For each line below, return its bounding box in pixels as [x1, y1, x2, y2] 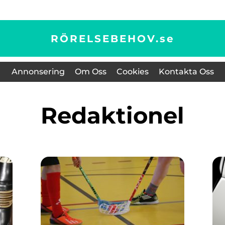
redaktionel [57, 101, 184, 129]
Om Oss [74, 67, 106, 76]
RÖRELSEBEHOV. [50, 32, 160, 45]
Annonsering [11, 67, 65, 76]
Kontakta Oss [158, 67, 214, 76]
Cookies [116, 67, 149, 76]
